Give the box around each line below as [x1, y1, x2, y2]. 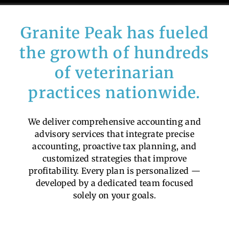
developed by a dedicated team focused [35, 178, 194, 189]
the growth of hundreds [19, 43, 210, 63]
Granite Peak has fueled [20, 23, 209, 43]
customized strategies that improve [42, 153, 187, 164]
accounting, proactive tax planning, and [32, 141, 197, 152]
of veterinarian [54, 63, 175, 83]
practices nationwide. [28, 83, 201, 103]
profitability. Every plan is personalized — [29, 166, 200, 176]
